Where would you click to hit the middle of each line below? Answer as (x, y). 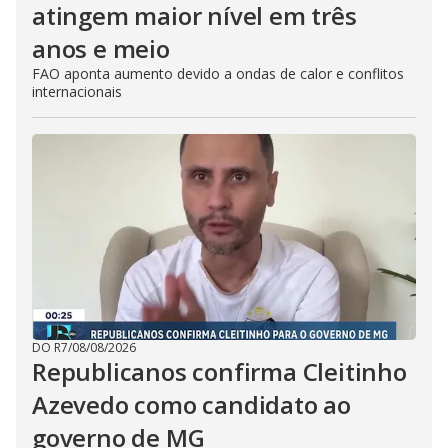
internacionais (77, 91)
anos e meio (101, 48)
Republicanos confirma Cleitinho (219, 371)
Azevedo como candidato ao (191, 404)
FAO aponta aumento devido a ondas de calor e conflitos (218, 73)
